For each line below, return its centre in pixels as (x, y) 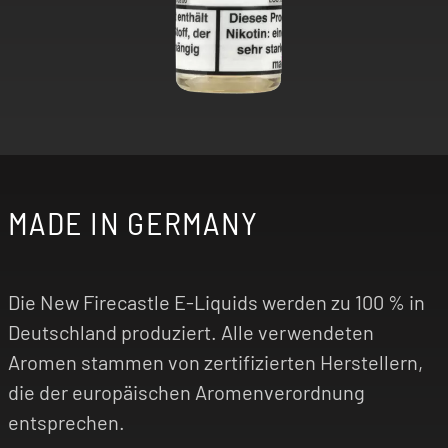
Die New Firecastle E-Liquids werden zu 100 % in (216, 302)
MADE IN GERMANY (133, 222)
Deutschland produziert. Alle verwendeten (191, 332)
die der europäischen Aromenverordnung (186, 392)
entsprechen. (66, 422)
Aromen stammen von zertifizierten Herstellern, (215, 362)
